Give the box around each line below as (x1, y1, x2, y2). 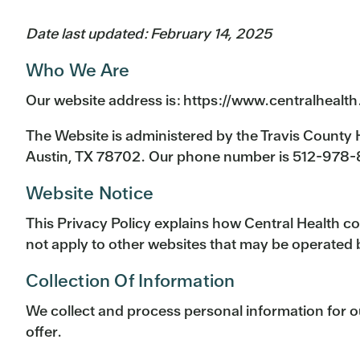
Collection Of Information (26, 269, 235, 293)
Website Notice (26, 182, 154, 206)
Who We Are (26, 59, 130, 83)
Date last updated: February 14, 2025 (26, 24, 272, 43)
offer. (26, 322, 62, 342)
